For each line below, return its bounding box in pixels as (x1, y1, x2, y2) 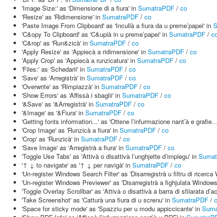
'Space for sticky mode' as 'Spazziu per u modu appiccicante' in (22, 204, 202, 213)
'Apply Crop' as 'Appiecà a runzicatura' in (22, 56, 137, 65)
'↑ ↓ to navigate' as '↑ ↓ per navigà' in (22, 160, 132, 170)
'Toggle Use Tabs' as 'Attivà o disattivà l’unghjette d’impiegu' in (22, 152, 199, 161)
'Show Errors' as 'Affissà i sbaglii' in (22, 91, 122, 100)
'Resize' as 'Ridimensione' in (22, 12, 102, 21)
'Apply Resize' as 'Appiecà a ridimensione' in (22, 47, 148, 56)
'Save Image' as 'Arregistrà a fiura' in (22, 143, 125, 152)
